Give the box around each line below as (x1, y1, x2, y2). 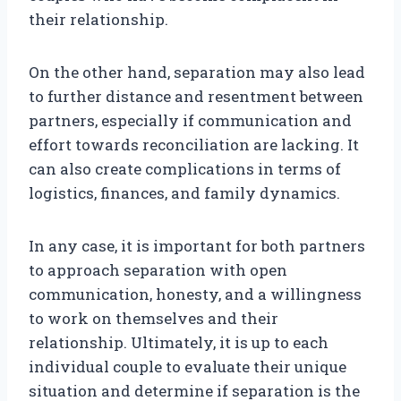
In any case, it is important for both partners (29, 235, 365, 257)
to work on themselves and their (29, 308, 278, 329)
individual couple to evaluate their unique (29, 356, 346, 378)
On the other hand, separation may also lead (29, 62, 365, 83)
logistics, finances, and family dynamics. (29, 183, 340, 204)
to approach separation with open (29, 260, 287, 281)
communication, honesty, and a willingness (29, 284, 362, 305)
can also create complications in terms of (29, 158, 341, 180)
